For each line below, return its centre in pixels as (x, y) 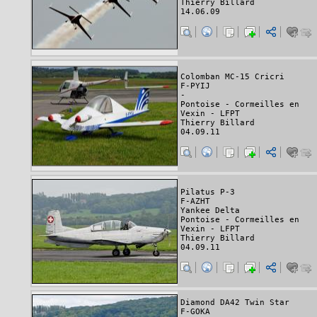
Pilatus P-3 (208, 192)
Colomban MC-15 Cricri (232, 76)
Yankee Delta (210, 210)
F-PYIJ (195, 86)
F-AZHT (195, 201)
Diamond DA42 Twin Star (235, 303)
